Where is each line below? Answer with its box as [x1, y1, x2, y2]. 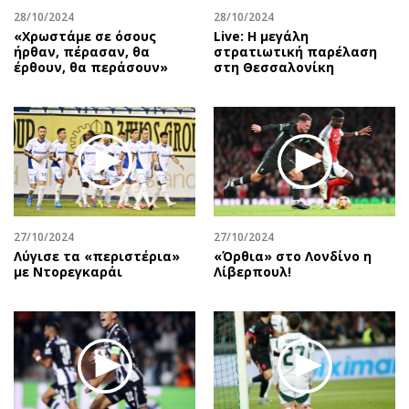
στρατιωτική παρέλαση [214, 43, 377, 61]
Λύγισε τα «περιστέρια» [14, 246, 180, 265]
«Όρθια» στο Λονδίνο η [214, 246, 372, 265]
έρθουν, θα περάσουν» [14, 58, 168, 77]
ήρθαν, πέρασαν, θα [14, 43, 150, 61]
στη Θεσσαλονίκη [214, 58, 334, 77]
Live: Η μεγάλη [214, 27, 309, 46]
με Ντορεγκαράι [14, 262, 122, 280]
